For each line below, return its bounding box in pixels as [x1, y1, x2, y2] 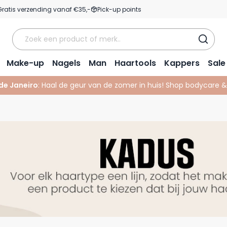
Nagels [52, 57, 81, 69]
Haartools [115, 57, 156, 69]
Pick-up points [97, 5, 141, 14]
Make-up [7, 57, 44, 69]
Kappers [164, 57, 200, 69]
